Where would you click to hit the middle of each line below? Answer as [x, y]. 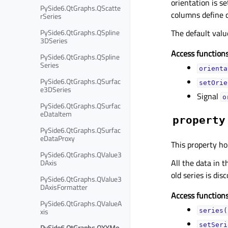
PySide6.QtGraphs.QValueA [81, 203]
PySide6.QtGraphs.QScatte [80, 8]
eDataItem [56, 113]
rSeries [51, 16]
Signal [209, 96]
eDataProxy [58, 138]
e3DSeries [56, 89]
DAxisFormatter [64, 187]
